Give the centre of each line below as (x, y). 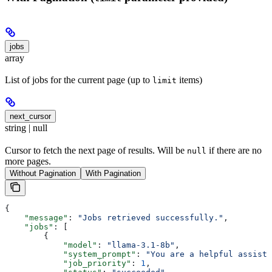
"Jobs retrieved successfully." (151, 217)
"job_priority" (68, 263)
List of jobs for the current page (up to (79, 80)
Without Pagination (43, 173)
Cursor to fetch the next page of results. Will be (96, 150)
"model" (51, 245)
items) (189, 80)
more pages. (28, 161)
